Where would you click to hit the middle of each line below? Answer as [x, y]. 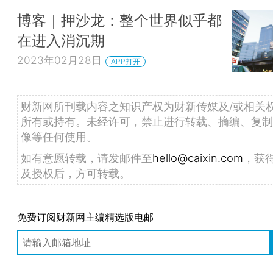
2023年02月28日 [59, 60]
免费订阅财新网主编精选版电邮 [85, 217]
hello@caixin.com [198, 158]
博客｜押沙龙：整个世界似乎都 [119, 20]
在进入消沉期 [61, 41]
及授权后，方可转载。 [76, 173]
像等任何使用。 [59, 136]
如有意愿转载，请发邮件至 [87, 158]
